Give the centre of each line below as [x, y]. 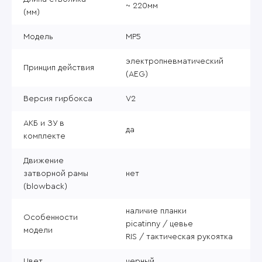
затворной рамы [56, 173]
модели [38, 230]
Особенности [51, 217]
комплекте [44, 136]
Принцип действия [59, 68]
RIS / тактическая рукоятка [179, 237]
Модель [38, 37]
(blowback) [45, 186]
